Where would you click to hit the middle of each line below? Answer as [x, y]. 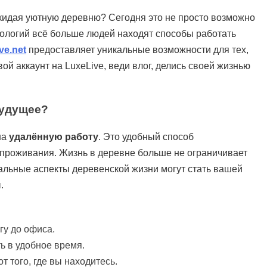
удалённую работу [54, 137]
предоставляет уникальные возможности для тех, [137, 50]
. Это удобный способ [146, 137]
